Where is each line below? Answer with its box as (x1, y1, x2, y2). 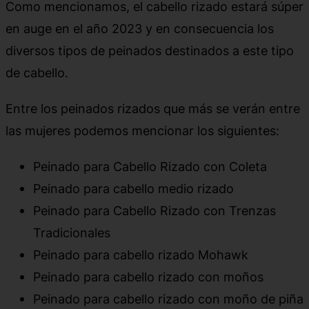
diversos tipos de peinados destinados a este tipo (6, 42, 294, 58)
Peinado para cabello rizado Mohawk (33, 246, 248, 262)
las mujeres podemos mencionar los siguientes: (6, 122, 279, 138)
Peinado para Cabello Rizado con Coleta (33, 158, 267, 174)
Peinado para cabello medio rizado (33, 180, 234, 196)
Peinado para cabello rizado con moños (33, 268, 263, 284)
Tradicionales (33, 224, 110, 240)
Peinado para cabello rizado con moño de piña (33, 290, 303, 306)
